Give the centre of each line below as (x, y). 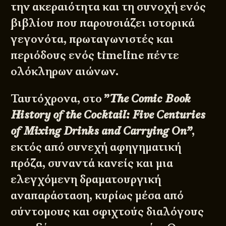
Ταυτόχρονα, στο (56, 99)
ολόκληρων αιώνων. (66, 71)
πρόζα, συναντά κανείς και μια (92, 163)
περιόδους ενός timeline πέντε (95, 55)
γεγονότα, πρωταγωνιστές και (92, 39)
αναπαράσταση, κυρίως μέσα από (97, 195)
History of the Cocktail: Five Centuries (108, 115)
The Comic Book (150, 99)
